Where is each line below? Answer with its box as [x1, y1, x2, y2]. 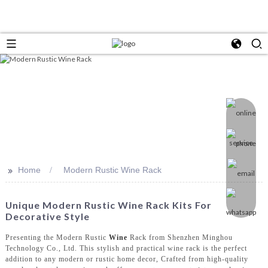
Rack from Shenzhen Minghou [127, 233, 233, 242]
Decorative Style [5, 211, 90, 222]
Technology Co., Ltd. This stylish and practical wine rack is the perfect [5, 243, 247, 252]
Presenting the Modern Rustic [5, 233, 109, 242]
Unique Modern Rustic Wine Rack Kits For [5, 199, 212, 211]
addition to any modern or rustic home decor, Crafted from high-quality [5, 254, 248, 263]
